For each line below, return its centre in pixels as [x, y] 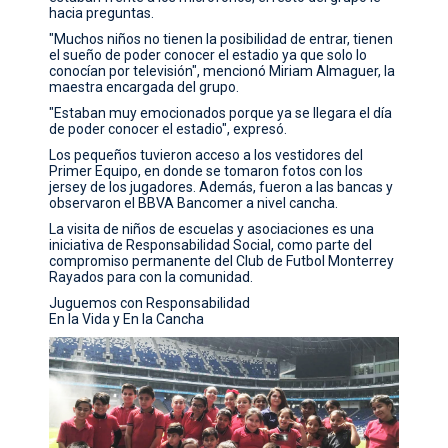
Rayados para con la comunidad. [151, 276]
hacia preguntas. [102, 12]
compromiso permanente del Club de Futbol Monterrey [222, 260]
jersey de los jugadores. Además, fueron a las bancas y [221, 186]
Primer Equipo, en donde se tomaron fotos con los [206, 170]
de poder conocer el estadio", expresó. [168, 128]
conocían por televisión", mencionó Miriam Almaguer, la [222, 70]
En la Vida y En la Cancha [127, 318]
